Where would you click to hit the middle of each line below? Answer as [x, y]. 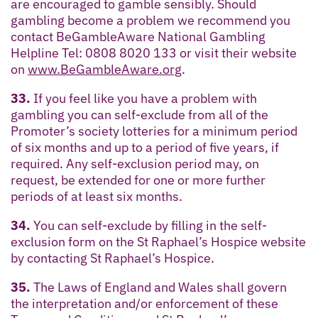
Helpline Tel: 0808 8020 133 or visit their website [154, 53]
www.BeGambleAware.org [105, 69]
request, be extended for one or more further [138, 180]
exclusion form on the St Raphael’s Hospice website [158, 241]
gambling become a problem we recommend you [150, 20]
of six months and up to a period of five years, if [145, 147]
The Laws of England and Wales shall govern [159, 287]
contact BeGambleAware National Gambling [138, 36]
